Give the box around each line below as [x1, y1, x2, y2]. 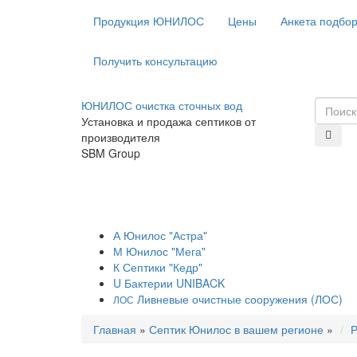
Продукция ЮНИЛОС [93, 13, 204, 29]
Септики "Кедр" [120, 259, 202, 275]
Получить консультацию [93, 53, 218, 69]
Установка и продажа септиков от [81, 113, 256, 129]
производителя [81, 129, 160, 145]
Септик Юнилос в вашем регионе [149, 321, 324, 337]
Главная [93, 321, 136, 337]
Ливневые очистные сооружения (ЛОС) [134, 291, 343, 307]
